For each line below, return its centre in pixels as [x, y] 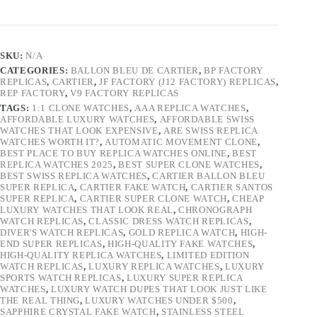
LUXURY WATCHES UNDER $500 [159, 300]
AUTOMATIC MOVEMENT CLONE [181, 142]
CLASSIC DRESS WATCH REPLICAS [169, 221]
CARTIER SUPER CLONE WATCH [154, 198]
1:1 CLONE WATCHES [80, 108]
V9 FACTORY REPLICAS [125, 93]
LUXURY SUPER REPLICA [184, 277]
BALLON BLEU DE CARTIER [135, 70]
